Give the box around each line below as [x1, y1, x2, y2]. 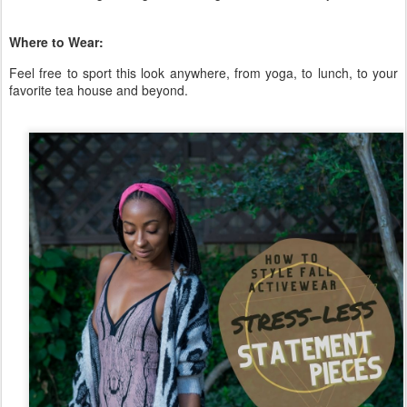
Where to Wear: [9, 32, 107, 51]
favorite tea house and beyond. [9, 81, 192, 100]
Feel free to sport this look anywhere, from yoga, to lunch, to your [9, 64, 398, 83]
